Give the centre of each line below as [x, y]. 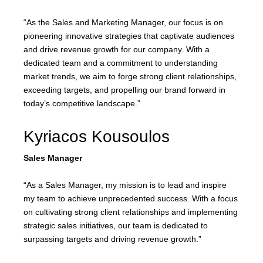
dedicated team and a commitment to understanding [121, 63]
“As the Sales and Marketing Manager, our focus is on [123, 23]
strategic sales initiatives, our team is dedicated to [116, 226]
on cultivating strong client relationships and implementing [131, 212]
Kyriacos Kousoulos [97, 137]
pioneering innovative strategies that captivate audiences [129, 36]
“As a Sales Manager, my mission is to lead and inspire [125, 185]
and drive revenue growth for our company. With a [117, 50]
